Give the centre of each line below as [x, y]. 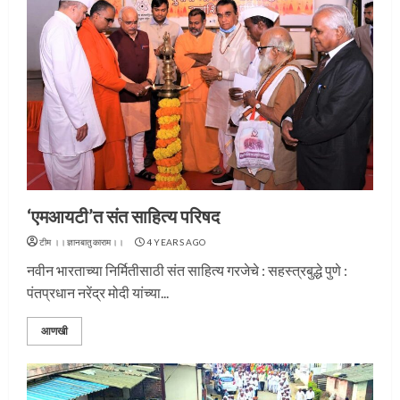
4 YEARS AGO [176, 242]
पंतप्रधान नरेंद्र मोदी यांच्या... [98, 292]
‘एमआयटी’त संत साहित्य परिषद [123, 216]
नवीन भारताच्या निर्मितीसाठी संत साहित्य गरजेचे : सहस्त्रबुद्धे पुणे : [187, 270]
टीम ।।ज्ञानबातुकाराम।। [82, 242]
